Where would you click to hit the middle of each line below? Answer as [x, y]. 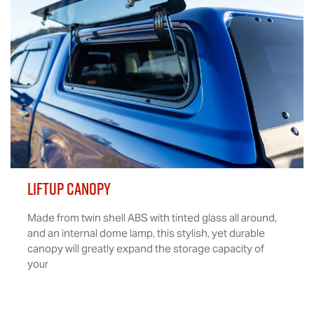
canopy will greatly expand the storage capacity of [146, 248]
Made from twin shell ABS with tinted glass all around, [152, 217]
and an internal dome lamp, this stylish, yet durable [146, 233]
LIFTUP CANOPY [69, 189]
